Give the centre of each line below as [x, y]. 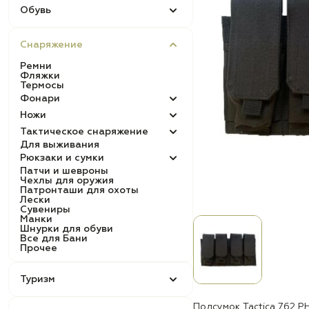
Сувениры [45, 210]
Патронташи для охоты [79, 190]
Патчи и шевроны [64, 171]
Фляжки [40, 76]
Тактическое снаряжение [84, 132]
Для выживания [60, 145]
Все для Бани [54, 239]
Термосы [42, 86]
